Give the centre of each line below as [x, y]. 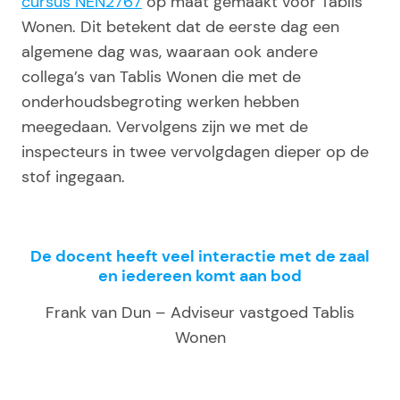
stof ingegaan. [73, 177]
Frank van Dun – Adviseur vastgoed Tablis [200, 313]
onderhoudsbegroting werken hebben [160, 102]
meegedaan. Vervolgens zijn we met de [165, 127]
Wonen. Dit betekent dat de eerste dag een [180, 27]
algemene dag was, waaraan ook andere [170, 52]
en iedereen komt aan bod [200, 276]
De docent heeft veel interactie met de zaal [200, 257]
